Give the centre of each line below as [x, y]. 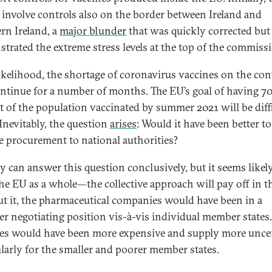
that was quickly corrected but [198, 31]
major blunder [93, 31]
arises [123, 124]
